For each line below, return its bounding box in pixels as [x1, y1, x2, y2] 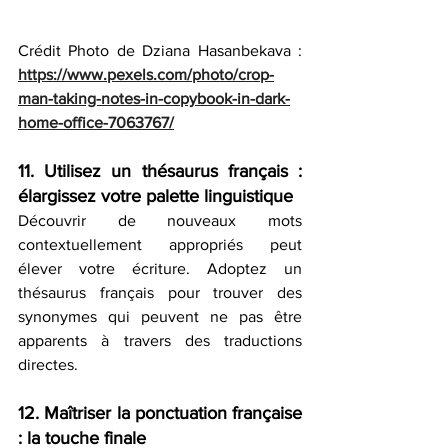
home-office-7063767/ [18, 114, 174, 132]
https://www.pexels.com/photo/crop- [18, 66, 274, 84]
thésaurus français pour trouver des [18, 284, 302, 302]
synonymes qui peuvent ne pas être [18, 308, 302, 326]
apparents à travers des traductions [18, 332, 302, 350]
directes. [18, 356, 78, 374]
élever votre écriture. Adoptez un [18, 260, 302, 278]
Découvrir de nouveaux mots [18, 212, 302, 230]
